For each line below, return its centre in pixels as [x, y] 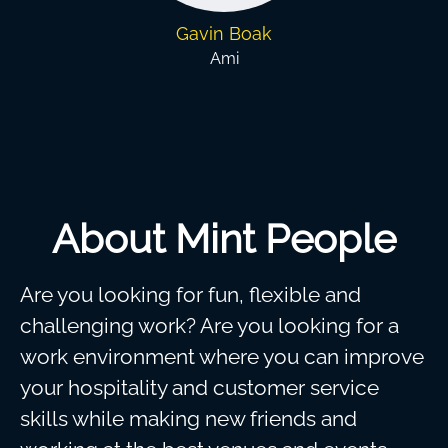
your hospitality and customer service [199, 387]
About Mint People [224, 238]
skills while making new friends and [188, 418]
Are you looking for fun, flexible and [190, 294]
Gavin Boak [224, 33]
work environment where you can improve [222, 356]
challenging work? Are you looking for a [209, 325]
